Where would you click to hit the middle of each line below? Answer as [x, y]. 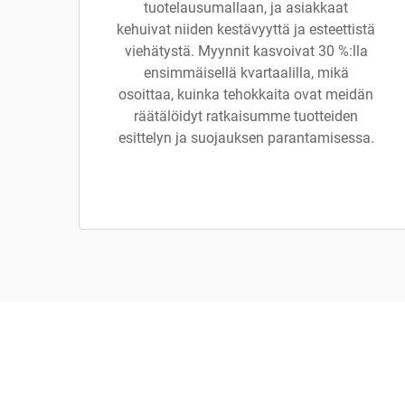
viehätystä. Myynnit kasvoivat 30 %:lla [246, 51]
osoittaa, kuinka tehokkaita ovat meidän [246, 94]
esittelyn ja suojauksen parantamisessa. [246, 138]
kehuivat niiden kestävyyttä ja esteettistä [246, 29]
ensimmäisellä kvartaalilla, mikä [246, 73]
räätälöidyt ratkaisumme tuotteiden [246, 116]
